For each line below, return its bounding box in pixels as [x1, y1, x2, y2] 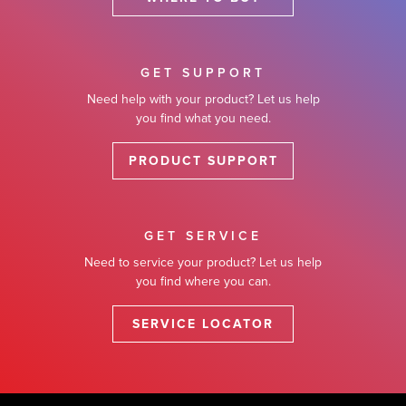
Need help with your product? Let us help [86, 92, 320, 107]
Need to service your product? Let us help [84, 255, 322, 270]
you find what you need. [135, 111, 271, 126]
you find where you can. [135, 274, 271, 289]
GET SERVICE [144, 230, 262, 243]
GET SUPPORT [140, 67, 266, 80]
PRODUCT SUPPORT [128, 153, 278, 169]
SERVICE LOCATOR [132, 316, 274, 332]
